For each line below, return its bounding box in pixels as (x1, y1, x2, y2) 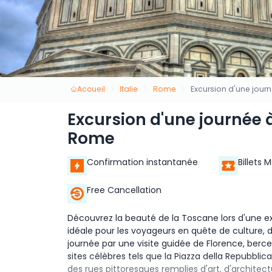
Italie (120, 83, 138, 94)
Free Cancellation (87, 184, 161, 197)
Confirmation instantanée (87, 156, 198, 169)
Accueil (76, 83, 105, 94)
